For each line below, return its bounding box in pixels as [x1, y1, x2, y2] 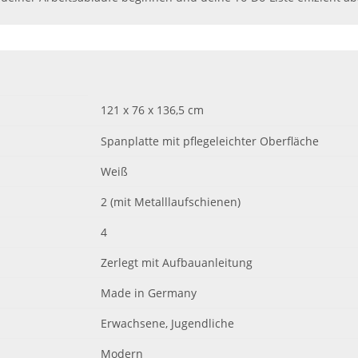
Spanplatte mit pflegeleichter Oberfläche [101, 133, 319, 149]
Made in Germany [101, 284, 197, 300]
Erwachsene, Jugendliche [101, 315, 234, 331]
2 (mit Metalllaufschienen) [101, 193, 241, 209]
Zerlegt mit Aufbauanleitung [101, 254, 253, 270]
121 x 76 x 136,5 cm [101, 101, 204, 117]
